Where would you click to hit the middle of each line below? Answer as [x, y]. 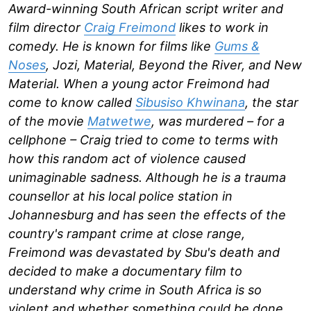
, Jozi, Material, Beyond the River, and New [174, 65]
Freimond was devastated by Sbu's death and [144, 252]
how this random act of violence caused [127, 158]
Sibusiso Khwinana [190, 102]
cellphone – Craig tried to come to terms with [143, 140]
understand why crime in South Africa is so [135, 289]
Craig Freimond [130, 27]
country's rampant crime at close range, [127, 233]
